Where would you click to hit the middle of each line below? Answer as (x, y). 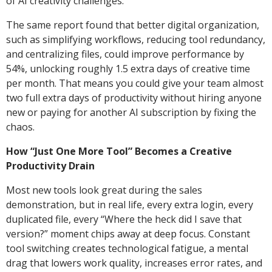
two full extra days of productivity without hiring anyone (134, 97)
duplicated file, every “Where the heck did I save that (124, 219)
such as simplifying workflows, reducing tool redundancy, (136, 39)
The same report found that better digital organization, (133, 25)
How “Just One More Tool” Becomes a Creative (119, 151)
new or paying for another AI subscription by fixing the (131, 112)
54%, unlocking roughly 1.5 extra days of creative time (128, 68)
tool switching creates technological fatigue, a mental (127, 248)
